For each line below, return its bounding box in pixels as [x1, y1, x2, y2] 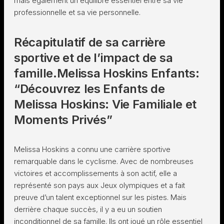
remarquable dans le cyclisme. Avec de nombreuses [14, 156, 193, 166]
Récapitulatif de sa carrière [14, 35, 165, 49]
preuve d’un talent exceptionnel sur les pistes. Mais [14, 192, 186, 202]
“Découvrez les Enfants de [14, 81, 165, 96]
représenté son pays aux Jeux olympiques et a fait [14, 180, 185, 190]
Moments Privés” [14, 112, 112, 127]
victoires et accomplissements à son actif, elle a [14, 168, 177, 178]
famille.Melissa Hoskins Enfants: [14, 66, 199, 80]
